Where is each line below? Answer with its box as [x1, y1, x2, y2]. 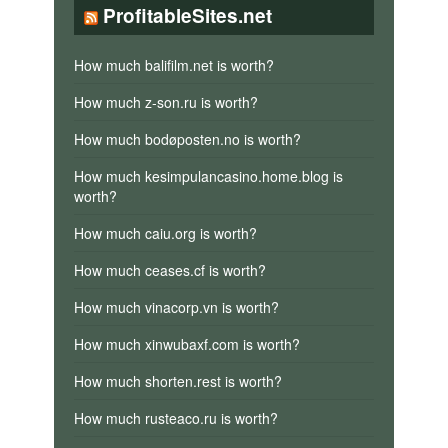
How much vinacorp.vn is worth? [73, 296, 279, 317]
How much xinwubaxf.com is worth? [73, 333, 300, 354]
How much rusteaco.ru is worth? [73, 407, 278, 428]
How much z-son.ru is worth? [73, 91, 258, 112]
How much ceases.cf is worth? [73, 259, 266, 280]
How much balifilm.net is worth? [73, 54, 274, 75]
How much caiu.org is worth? [73, 222, 257, 243]
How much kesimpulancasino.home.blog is [73, 165, 343, 186]
